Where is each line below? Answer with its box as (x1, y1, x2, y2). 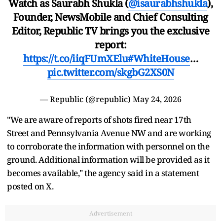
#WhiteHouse (128, 51, 190, 65)
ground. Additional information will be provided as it (7, 153, 210, 165)
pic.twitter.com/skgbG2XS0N (47, 65, 174, 79)
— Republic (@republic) (39, 93, 133, 105)
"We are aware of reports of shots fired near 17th (7, 113, 191, 125)
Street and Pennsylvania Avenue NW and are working (7, 127, 211, 139)
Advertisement (89, 209, 132, 218)
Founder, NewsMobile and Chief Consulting (13, 10, 208, 24)
